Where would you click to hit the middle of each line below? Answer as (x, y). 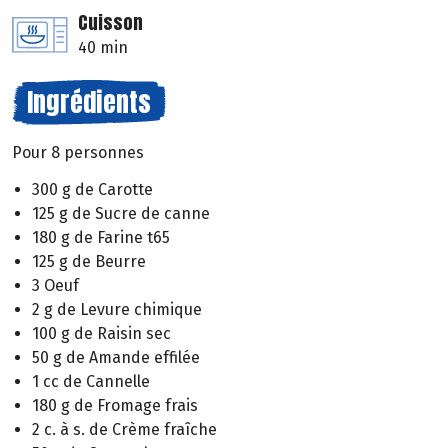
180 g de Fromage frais (115, 406)
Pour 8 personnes (78, 153)
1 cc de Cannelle (91, 382)
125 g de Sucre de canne (121, 214)
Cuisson (110, 23)
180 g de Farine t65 (101, 238)
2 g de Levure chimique (117, 310)
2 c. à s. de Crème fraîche (124, 430)
